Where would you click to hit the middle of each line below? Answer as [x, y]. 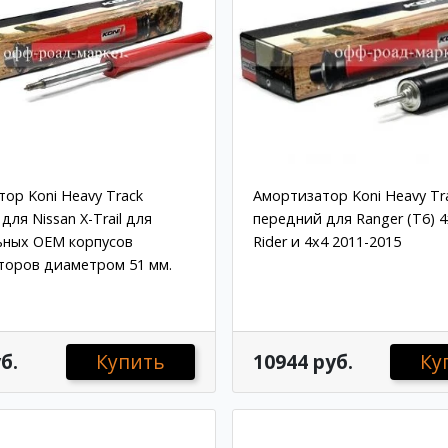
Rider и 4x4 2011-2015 [326, 241]
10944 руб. [302, 361]
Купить [130, 361]
